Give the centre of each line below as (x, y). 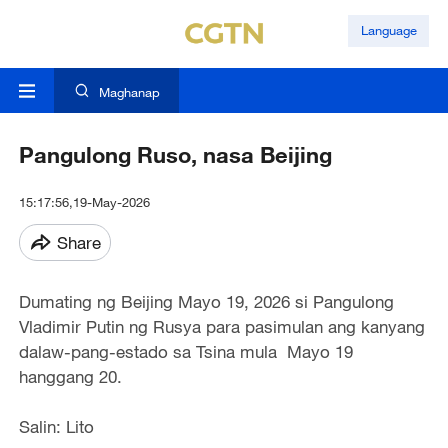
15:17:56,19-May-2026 (84, 202)
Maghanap (129, 92)
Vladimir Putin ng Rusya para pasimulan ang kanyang (221, 327)
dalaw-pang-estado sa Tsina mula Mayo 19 (185, 352)
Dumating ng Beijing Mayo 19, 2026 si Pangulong (206, 302)
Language (388, 30)
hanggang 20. (70, 377)
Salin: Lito (56, 427)
